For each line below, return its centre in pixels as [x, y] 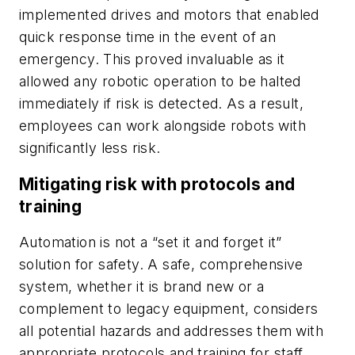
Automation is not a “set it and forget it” [151, 242]
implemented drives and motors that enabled [169, 15]
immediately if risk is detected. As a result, [161, 104]
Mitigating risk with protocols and [157, 184]
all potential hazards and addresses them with [171, 331]
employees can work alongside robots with [162, 126]
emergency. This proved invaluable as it [152, 59]
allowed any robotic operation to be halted [160, 82]
